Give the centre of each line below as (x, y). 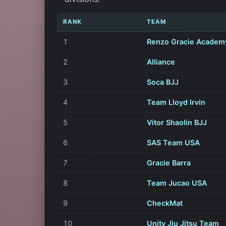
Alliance (161, 62)
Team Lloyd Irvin (176, 102)
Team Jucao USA (177, 183)
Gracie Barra (169, 162)
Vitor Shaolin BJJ (177, 122)
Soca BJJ (163, 82)
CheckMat (165, 203)
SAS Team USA (173, 142)
